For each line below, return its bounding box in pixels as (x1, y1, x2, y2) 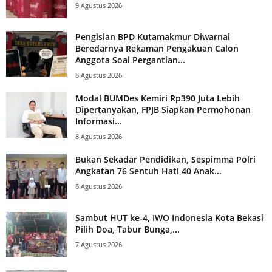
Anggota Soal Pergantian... (75, 54, 185, 66)
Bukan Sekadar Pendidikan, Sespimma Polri (75, 154, 256, 166)
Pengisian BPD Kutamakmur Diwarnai (75, 31, 230, 43)
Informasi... (75, 115, 122, 127)
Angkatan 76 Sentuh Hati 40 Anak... (75, 165, 222, 177)
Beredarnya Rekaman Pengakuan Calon (75, 42, 239, 55)
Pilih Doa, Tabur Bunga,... (75, 223, 180, 236)
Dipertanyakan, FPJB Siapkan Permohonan (75, 104, 251, 116)
